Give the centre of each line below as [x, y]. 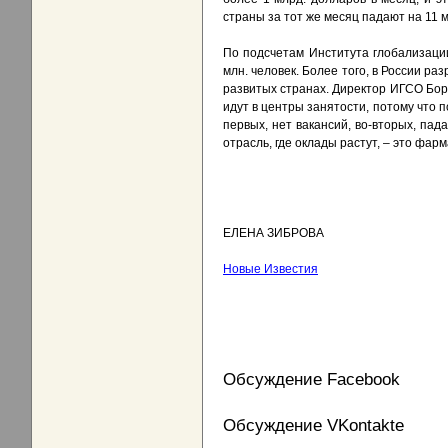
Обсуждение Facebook [311, 379]
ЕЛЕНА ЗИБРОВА [273, 233]
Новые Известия [270, 269]
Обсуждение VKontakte [313, 425]
